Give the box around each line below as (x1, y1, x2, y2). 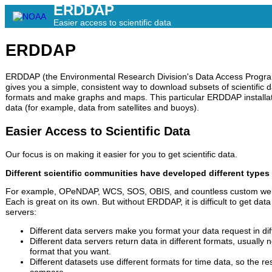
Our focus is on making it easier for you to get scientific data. (5, 150, 237, 160)
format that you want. (30, 247, 111, 257)
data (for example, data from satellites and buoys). (5, 103, 199, 113)
